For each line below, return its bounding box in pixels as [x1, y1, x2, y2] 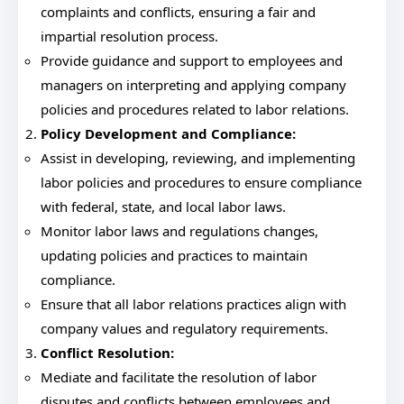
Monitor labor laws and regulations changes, [41, 222, 318, 240]
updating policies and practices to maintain [41, 246, 308, 264]
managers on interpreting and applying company [41, 76, 346, 94]
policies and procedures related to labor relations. [41, 100, 349, 118]
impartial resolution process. [41, 27, 218, 45]
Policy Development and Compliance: [41, 124, 296, 142]
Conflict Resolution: [41, 344, 174, 362]
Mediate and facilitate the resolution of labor [41, 368, 317, 386]
